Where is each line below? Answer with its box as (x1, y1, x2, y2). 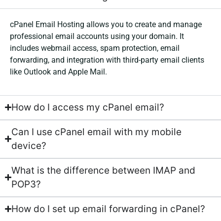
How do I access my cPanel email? (11, 101, 165, 113)
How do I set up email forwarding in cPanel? (11, 203, 206, 215)
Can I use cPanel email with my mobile (11, 126, 182, 138)
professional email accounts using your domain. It (10, 32, 184, 41)
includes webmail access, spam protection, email (10, 43, 180, 53)
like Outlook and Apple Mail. (10, 67, 107, 77)
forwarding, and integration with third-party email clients (10, 55, 204, 65)
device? (11, 140, 47, 151)
